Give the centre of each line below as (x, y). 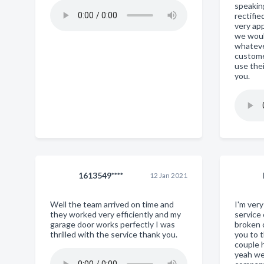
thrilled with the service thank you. (114, 234)
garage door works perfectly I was (113, 224)
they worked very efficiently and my (115, 214)
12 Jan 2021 (169, 175)
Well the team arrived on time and (112, 204)
